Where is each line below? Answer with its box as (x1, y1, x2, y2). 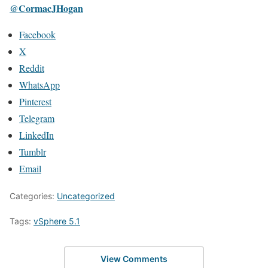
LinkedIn (19, 129, 54, 142)
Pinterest (19, 95, 51, 108)
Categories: (10, 191, 57, 202)
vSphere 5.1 (33, 216, 80, 227)
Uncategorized (57, 191, 115, 202)
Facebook (19, 28, 56, 41)
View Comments (100, 253, 167, 264)
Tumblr (19, 145, 46, 159)
